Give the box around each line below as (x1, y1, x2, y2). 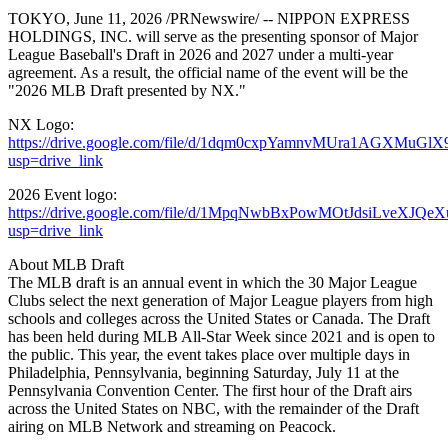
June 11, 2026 (74, 9, 162, 27)
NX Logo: (8, 115, 74, 133)
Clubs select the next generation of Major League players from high (8, 291, 433, 309)
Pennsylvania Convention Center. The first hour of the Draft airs (8, 381, 412, 399)
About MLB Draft (8, 255, 124, 273)
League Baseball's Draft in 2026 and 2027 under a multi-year (8, 45, 393, 63)
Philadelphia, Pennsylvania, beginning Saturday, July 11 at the (8, 363, 399, 381)
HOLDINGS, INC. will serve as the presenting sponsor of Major (8, 27, 418, 45)
